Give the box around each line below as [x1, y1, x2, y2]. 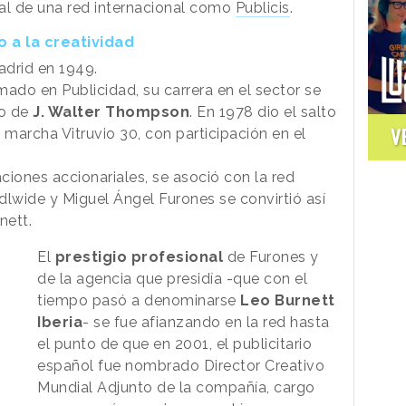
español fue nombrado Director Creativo [37, 356, 325, 374]
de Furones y [223, 247, 319, 266]
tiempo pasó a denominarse [37, 291, 241, 309]
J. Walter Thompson [33, 102, 189, 121]
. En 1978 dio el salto [189, 102, 336, 121]
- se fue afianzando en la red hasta [82, 313, 330, 331]
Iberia [37, 313, 83, 331]
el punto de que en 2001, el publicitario [37, 334, 313, 353]
